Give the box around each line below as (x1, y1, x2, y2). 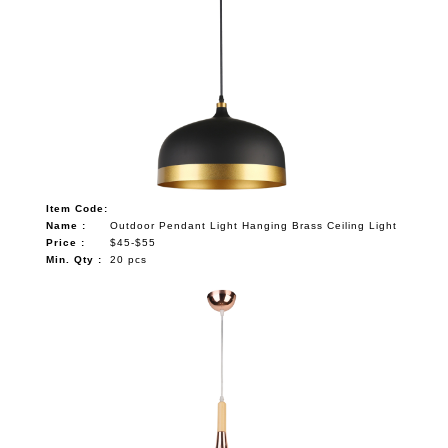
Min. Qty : (46, 253, 103, 265)
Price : (46, 236, 86, 248)
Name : (46, 219, 87, 231)
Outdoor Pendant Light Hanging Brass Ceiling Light (110, 219, 398, 231)
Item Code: (46, 202, 109, 214)
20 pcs (110, 253, 148, 265)
